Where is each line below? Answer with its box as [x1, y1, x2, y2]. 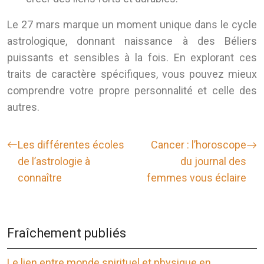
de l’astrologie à [18, 155, 90, 168]
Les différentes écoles [18, 138, 124, 151]
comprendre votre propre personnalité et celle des [7, 84, 257, 97]
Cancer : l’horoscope [151, 138, 246, 151]
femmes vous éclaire [147, 171, 246, 184]
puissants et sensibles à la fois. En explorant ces [7, 51, 257, 64]
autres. [7, 101, 39, 114]
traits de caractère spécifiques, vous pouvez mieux [7, 68, 257, 81]
